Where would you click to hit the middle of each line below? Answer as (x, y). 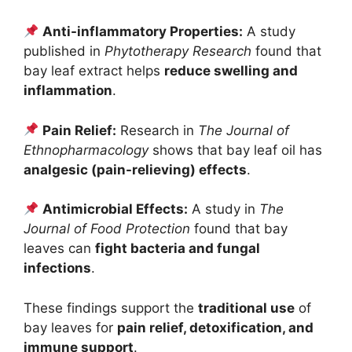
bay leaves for (70, 327)
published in (64, 51)
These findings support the (111, 308)
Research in (158, 130)
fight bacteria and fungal (178, 249)
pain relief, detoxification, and (215, 327)
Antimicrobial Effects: (115, 209)
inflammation (68, 91)
